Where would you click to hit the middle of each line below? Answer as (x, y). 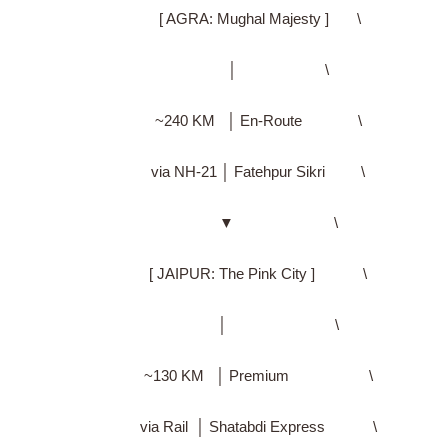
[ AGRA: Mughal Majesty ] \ (224, 18)
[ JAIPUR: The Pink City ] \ (224, 273)
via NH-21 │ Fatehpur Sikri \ (224, 171)
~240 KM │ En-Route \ (224, 120)
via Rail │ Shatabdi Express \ (224, 426)
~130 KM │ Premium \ (224, 375)
